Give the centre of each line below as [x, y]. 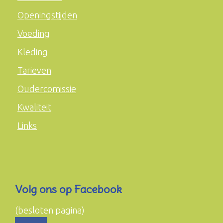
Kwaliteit [34, 107]
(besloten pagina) [50, 210]
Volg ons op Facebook [68, 189]
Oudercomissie [47, 89]
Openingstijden [47, 15]
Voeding [34, 34]
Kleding [33, 52]
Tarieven [34, 70]
